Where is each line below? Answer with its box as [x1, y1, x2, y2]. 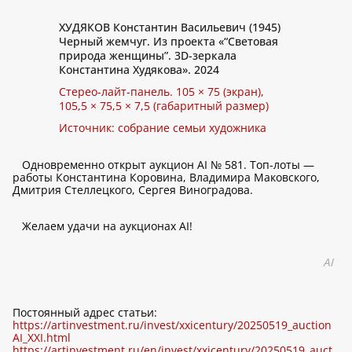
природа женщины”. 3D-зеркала [59, 48, 236, 63]
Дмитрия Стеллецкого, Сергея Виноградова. [13, 182, 253, 197]
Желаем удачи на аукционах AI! [22, 218, 192, 233]
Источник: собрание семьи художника [59, 120, 266, 135]
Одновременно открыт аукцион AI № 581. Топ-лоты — [22, 157, 314, 172]
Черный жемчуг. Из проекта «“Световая [59, 34, 278, 49]
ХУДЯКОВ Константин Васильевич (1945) [59, 20, 280, 35]
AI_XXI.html [13, 330, 71, 345]
